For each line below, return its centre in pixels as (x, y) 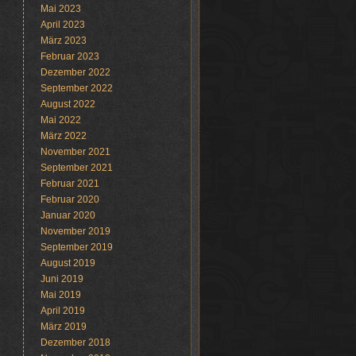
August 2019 (68, 263)
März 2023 (63, 41)
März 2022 (63, 136)
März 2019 (63, 327)
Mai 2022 (60, 120)
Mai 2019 (60, 295)
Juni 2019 (62, 279)
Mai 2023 (60, 9)
